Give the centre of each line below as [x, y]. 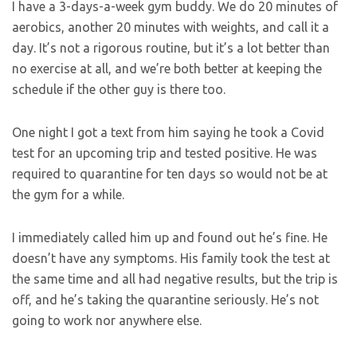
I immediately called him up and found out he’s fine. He [170, 237]
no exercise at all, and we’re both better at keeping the [167, 69]
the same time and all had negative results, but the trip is [175, 279]
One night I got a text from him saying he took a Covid [168, 132]
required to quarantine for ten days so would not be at [170, 174]
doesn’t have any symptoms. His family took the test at [171, 258]
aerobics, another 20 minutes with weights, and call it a [171, 27]
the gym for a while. [70, 194]
